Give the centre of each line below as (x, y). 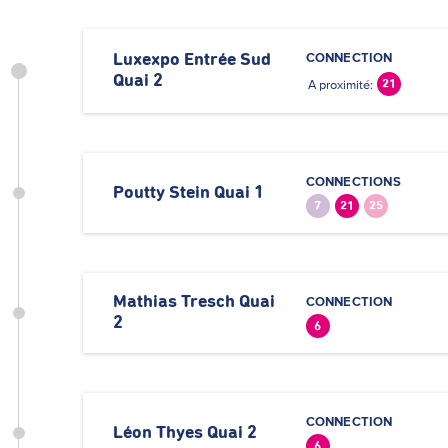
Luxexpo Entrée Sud (192, 60)
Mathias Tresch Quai (194, 302)
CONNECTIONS (353, 181)
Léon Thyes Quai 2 (185, 432)
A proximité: (340, 84)
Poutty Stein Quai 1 (188, 192)
